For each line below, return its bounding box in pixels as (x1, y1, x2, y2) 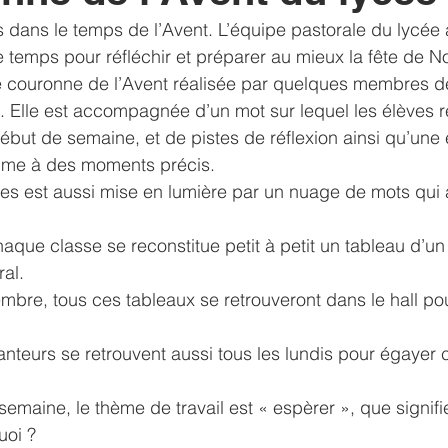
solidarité (157, 23, 215, 42)
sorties (324, 23, 366, 42)
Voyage (68, 23, 117, 42)
